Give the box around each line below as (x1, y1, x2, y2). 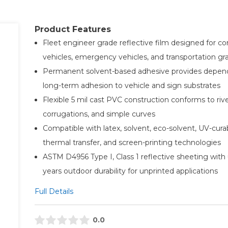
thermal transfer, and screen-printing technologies (42, 137, 221, 147)
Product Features (34, 24, 111, 34)
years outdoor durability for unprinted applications (42, 166, 218, 176)
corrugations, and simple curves (42, 109, 155, 119)
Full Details (34, 186, 73, 196)
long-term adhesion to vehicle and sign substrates (42, 80, 220, 90)
